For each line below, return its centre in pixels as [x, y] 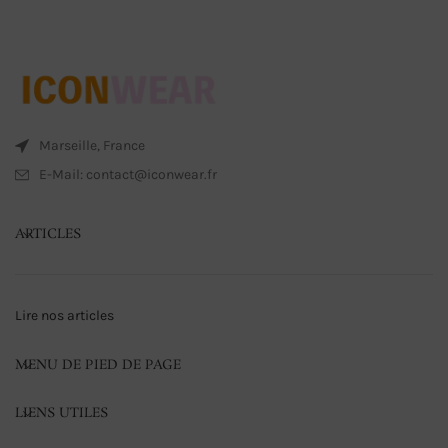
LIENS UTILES [61, 413]
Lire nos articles [64, 315]
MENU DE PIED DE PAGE [98, 365]
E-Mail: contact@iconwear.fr [128, 174]
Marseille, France [92, 145]
